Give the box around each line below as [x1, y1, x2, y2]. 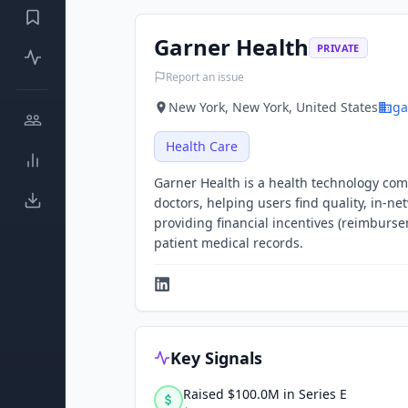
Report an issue [166, 68, 244, 85]
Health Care [166, 138, 238, 155]
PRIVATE [317, 40, 360, 55]
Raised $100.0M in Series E [183, 385, 347, 403]
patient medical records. [154, 234, 303, 251]
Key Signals [170, 347, 262, 369]
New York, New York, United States [168, 98, 378, 116]
